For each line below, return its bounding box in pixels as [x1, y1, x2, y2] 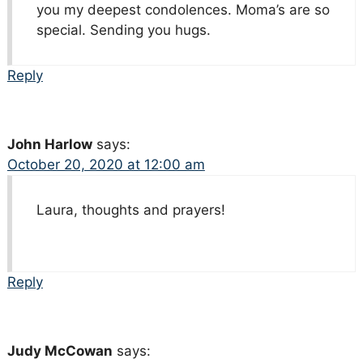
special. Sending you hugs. [36, 22, 211, 39]
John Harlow [6, 136, 92, 153]
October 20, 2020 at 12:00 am [6, 156, 205, 173]
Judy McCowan [6, 343, 113, 360]
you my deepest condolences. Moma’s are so [36, 2, 330, 19]
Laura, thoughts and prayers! [36, 202, 225, 219]
